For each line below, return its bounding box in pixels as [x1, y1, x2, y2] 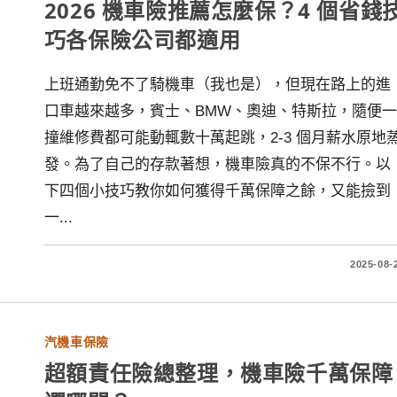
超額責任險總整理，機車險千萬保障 [43, 358, 393, 387]
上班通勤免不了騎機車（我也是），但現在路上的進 [43, 76, 391, 93]
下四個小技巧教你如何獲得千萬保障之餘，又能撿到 [43, 183, 391, 199]
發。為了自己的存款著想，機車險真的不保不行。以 [43, 156, 391, 173]
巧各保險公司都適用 [43, 25, 241, 54]
